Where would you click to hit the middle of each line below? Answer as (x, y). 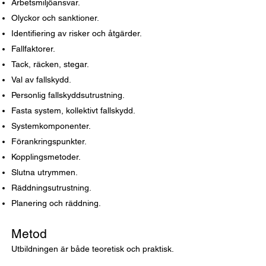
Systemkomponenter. (51, 126)
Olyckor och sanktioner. (55, 18)
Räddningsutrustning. (51, 188)
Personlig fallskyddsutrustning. (68, 95)
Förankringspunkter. (49, 141)
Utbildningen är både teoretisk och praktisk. (93, 249)
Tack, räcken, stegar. (50, 64)
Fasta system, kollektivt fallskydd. (73, 110)
